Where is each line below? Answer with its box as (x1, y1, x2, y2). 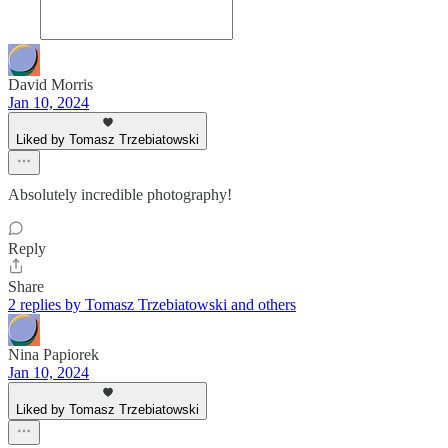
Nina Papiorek (8, 346, 99, 364)
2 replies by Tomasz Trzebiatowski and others (8, 296, 296, 314)
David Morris (8, 76, 93, 94)
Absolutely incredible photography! (8, 186, 232, 204)
